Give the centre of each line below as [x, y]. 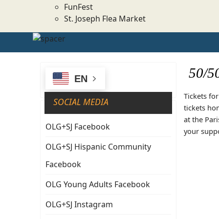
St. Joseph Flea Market [105, 18]
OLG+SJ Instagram [79, 205]
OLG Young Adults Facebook [98, 185]
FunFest [78, 7]
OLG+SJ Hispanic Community [98, 147]
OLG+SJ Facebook [78, 127]
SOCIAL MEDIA [81, 102]
